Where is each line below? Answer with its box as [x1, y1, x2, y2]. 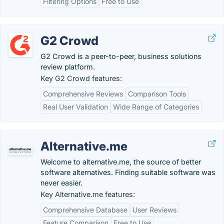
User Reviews [132, 205, 176, 214]
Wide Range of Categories [113, 102, 199, 111]
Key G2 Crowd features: [40, 74, 122, 82]
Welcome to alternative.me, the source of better [40, 157, 201, 166]
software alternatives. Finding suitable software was [40, 168, 215, 176]
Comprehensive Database [43, 205, 127, 214]
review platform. [40, 62, 95, 71]
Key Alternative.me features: [40, 190, 135, 198]
